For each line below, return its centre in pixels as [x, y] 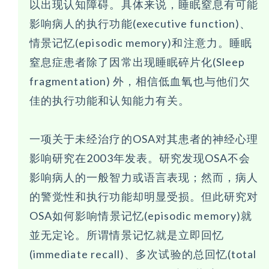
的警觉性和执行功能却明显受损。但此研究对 [144, 197]
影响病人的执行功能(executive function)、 [141, 24]
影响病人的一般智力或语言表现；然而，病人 [144, 177]
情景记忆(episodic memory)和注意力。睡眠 [141, 43]
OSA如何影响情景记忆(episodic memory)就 [141, 216]
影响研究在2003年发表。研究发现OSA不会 [140, 158]
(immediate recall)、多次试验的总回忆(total [143, 254]
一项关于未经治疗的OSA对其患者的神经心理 [144, 139]
